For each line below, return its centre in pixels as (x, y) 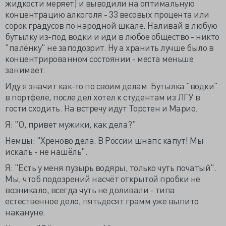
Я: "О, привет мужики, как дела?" (70, 124)
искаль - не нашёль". (46, 151)
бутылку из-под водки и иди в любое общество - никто (112, 36)
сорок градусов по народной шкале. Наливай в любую (111, 25)
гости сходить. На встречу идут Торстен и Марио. (101, 108)
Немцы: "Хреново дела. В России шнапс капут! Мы (104, 140)
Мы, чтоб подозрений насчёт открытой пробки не (103, 178)
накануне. (25, 212)
